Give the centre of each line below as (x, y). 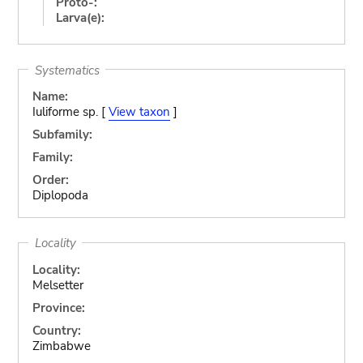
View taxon (139, 112)
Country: (56, 330)
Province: (58, 307)
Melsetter (58, 285)
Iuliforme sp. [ (70, 112)
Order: (50, 180)
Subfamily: (62, 135)
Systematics (67, 70)
